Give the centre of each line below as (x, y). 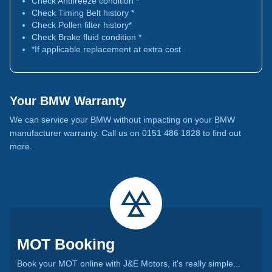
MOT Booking (66, 244)
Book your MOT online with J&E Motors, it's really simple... (129, 263)
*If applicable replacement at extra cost (106, 49)
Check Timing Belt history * (83, 13)
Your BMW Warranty (68, 101)
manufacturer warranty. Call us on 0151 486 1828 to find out (125, 133)
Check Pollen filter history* (82, 25)
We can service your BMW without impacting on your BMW (122, 120)
